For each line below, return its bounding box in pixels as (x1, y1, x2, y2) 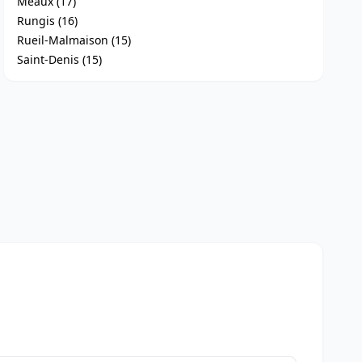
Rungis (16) (17, 13, 78, 28)
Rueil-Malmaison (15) (17, 32, 132, 48)
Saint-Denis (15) (17, 52, 103, 67)
